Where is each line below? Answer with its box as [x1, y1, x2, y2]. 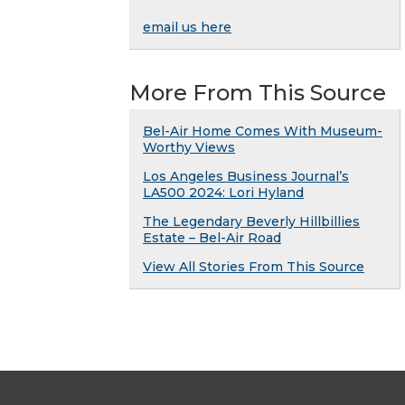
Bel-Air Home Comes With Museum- [143, 122, 382, 139]
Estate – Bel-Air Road [143, 229, 281, 246]
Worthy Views [143, 138, 235, 155]
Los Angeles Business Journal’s [143, 167, 349, 184]
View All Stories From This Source [143, 258, 364, 275]
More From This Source [129, 79, 386, 106]
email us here [143, 18, 231, 35]
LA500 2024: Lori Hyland [143, 184, 304, 201]
